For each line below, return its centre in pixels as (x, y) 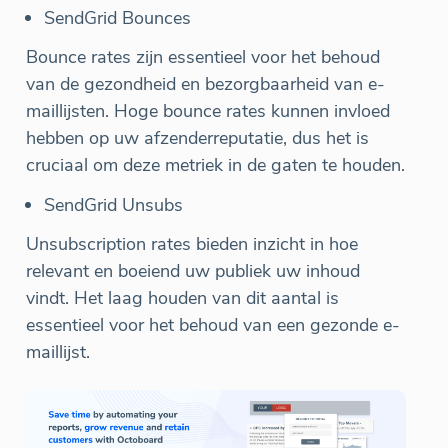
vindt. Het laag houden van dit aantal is (182, 297)
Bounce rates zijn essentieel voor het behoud (203, 56)
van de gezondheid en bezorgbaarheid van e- (205, 83)
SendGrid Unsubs (113, 204)
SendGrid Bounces (117, 17)
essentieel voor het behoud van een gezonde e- (213, 324)
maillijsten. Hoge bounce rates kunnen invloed (208, 110)
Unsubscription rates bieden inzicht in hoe (192, 243)
